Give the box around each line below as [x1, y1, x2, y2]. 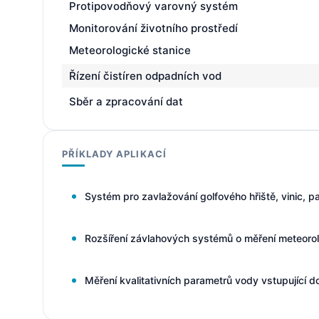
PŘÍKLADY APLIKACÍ [62, 148, 167, 159]
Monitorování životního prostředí [69, 21, 238, 35]
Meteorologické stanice [69, 43, 191, 57]
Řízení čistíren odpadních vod [69, 69, 221, 83]
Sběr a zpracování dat [69, 95, 183, 108]
